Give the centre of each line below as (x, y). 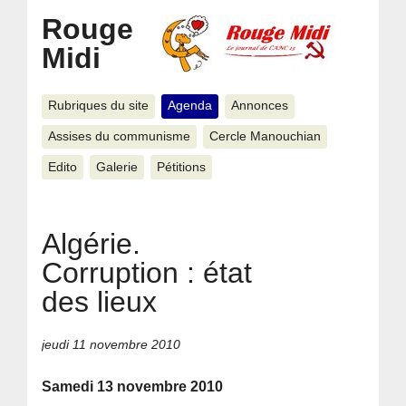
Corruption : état (147, 272)
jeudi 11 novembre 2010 (111, 345)
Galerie (116, 167)
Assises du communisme (119, 136)
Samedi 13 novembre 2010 (133, 387)
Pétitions (181, 167)
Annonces (259, 106)
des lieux (100, 301)
